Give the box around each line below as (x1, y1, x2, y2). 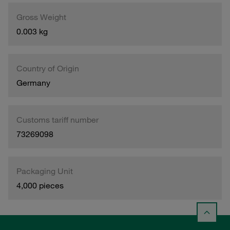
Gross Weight (16, 11, 66, 22)
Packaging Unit (16, 165, 73, 176)
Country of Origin (16, 63, 79, 73)
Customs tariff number (16, 114, 99, 125)
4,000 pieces (16, 180, 64, 190)
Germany (16, 77, 50, 88)
